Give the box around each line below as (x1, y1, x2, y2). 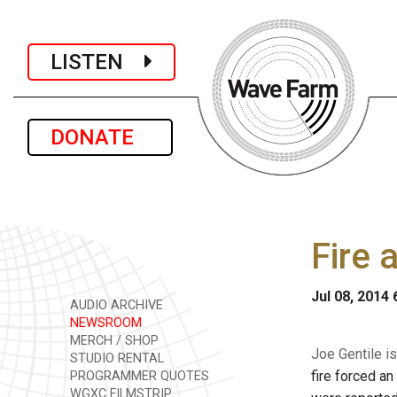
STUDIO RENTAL (66, 351, 164, 366)
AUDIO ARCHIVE (66, 298, 163, 313)
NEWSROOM (66, 315, 142, 331)
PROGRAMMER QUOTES (66, 369, 209, 384)
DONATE (51, 125, 150, 150)
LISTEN (51, 49, 144, 74)
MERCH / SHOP (66, 333, 159, 348)
